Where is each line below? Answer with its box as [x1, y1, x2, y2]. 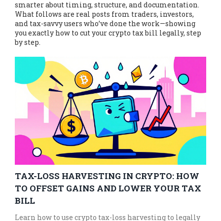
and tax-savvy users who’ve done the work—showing [15, 19, 195, 29]
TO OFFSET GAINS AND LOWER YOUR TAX [15, 182, 201, 194]
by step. [15, 37, 40, 47]
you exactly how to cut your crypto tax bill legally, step [15, 28, 201, 38]
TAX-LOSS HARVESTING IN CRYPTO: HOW [15, 170, 199, 182]
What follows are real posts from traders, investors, [15, 9, 194, 19]
